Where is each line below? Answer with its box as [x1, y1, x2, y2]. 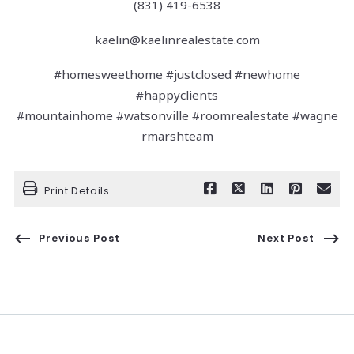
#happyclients [136, 87, 218, 104]
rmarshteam [141, 128, 213, 145]
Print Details [44, 183, 110, 198]
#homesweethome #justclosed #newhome [54, 66, 300, 83]
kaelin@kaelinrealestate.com [94, 32, 260, 48]
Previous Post [39, 232, 120, 246]
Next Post [258, 232, 314, 246]
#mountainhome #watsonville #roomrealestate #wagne [16, 107, 338, 124]
